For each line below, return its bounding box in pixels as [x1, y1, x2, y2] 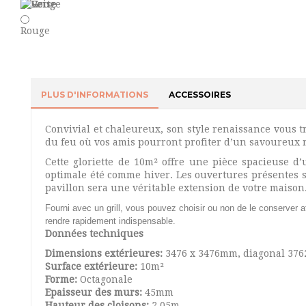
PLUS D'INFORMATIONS [41, 89, 148, 100]
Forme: [45, 274, 77, 285]
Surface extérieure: [45, 261, 140, 272]
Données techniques [45, 228, 143, 239]
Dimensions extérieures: [45, 248, 163, 259]
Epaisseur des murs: [45, 287, 145, 298]
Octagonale [77, 274, 133, 285]
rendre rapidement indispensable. [45, 216, 176, 226]
